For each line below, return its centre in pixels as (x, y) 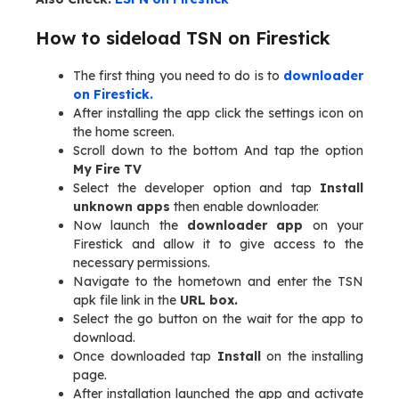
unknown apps (122, 207)
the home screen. (124, 132)
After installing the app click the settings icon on (218, 113)
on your (334, 225)
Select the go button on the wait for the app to (218, 319)
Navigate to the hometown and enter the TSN (218, 281)
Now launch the (130, 225)
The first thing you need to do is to (178, 76)
